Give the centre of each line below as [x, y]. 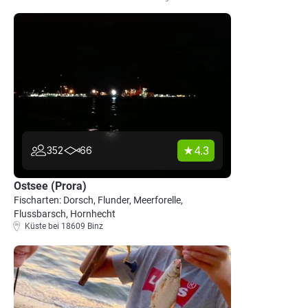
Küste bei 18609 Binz [64, 226]
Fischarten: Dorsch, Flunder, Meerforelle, [98, 200]
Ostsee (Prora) [50, 186]
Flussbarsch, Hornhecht [65, 214]
